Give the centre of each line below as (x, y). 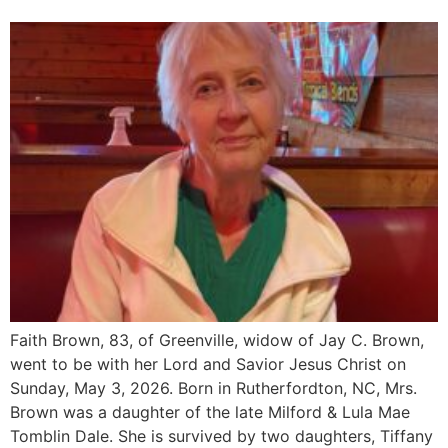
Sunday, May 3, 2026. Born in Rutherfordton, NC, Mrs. (213, 388)
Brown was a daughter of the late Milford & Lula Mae (210, 412)
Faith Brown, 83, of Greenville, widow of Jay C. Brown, (217, 340)
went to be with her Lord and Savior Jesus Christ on (208, 364)
